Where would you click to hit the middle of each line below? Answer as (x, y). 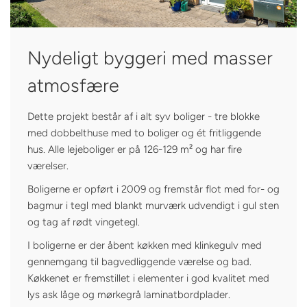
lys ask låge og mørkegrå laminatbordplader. (129, 295)
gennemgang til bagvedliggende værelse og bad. (139, 262)
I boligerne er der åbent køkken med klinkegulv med (145, 245)
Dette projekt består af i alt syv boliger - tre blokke (144, 116)
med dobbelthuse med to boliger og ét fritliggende (144, 133)
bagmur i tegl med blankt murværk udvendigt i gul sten (153, 206)
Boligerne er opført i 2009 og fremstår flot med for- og (153, 189)
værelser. (48, 166)
